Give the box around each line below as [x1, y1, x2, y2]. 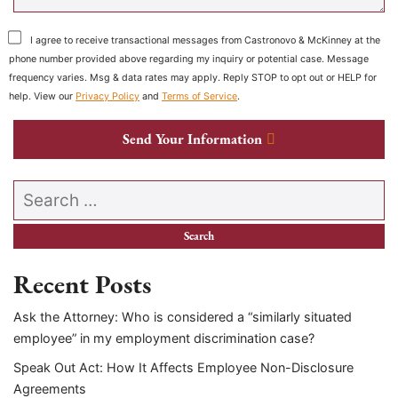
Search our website [12, 180, 143, 199]
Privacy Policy [76, 91, 139, 103]
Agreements [13, 380, 86, 396]
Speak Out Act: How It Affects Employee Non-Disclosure [13, 359, 354, 375]
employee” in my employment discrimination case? [13, 330, 314, 346]
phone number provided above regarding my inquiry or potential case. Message [9, 53, 369, 66]
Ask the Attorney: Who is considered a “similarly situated [13, 309, 352, 325]
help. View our [9, 91, 76, 103]
